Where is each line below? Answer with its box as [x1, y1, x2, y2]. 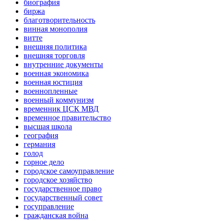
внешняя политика [24, 42, 87, 51]
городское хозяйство [24, 176, 92, 184]
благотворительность [24, 16, 95, 25]
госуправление [24, 202, 74, 211]
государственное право [24, 184, 102, 193]
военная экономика [24, 69, 89, 78]
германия [24, 140, 55, 149]
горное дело [24, 158, 64, 167]
